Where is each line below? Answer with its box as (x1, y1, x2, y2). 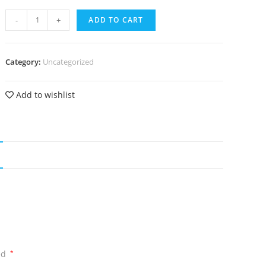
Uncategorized (43, 56, 94, 67)
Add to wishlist (14, 88, 75, 100)
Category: (5, 56, 43, 67)
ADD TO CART (88, 14, 144, 25)
